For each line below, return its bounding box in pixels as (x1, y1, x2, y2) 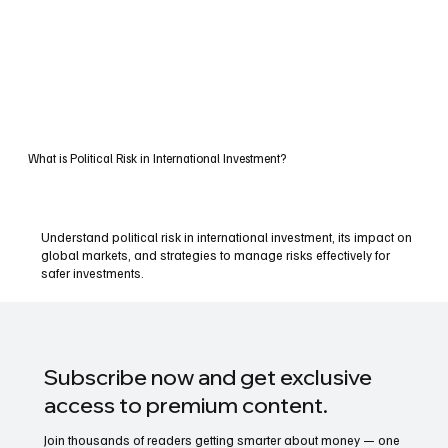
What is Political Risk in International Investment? (27, 149, 286, 166)
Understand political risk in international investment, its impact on (41, 229, 413, 246)
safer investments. (41, 265, 145, 282)
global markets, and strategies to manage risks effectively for (41, 247, 391, 264)
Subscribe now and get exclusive (44, 362, 373, 391)
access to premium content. (44, 390, 329, 419)
